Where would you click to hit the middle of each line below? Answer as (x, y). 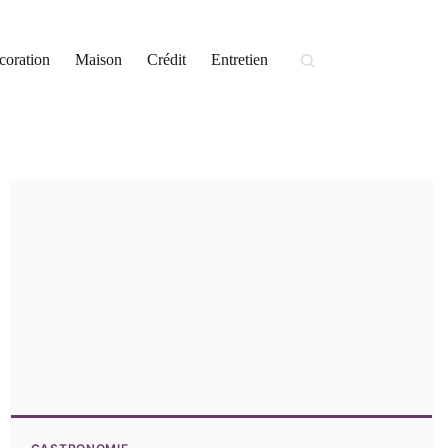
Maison (99, 59)
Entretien (240, 59)
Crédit (167, 59)
